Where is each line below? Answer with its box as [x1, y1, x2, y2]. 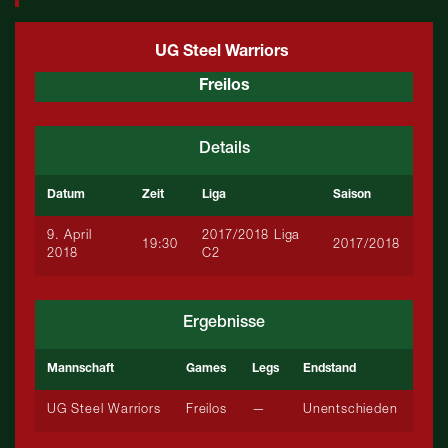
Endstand [303, 363, 356, 375]
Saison [333, 189, 371, 201]
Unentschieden [303, 404, 398, 417]
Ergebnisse [183, 316, 265, 332]
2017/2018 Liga [202, 230, 301, 243]
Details [198, 142, 250, 158]
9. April [47, 230, 92, 243]
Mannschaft [47, 363, 114, 375]
